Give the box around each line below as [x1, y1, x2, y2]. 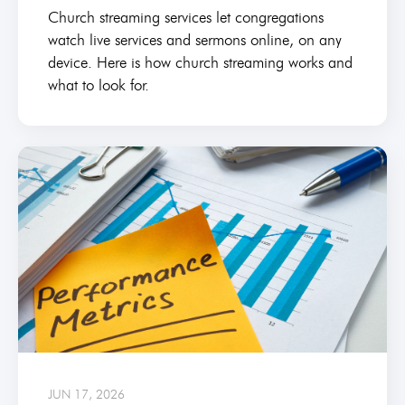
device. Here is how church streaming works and [47, 52, 353, 71]
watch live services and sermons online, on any [47, 30, 342, 49]
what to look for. [47, 75, 149, 94]
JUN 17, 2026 [47, 386, 125, 401]
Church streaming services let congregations [47, 7, 324, 26]
